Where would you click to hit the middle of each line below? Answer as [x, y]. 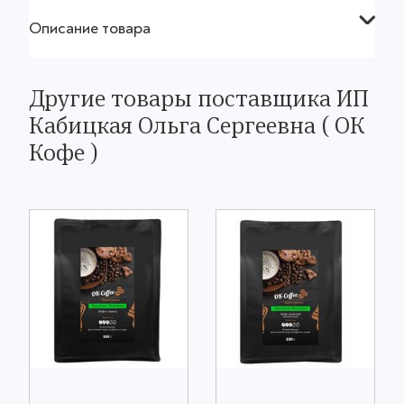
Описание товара [90, 29]
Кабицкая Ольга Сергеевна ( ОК [197, 126]
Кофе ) [64, 153]
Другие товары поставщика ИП [199, 99]
